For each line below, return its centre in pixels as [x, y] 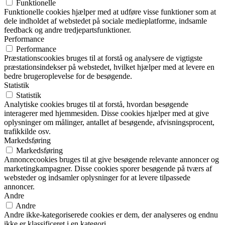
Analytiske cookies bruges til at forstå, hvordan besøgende [96, 104]
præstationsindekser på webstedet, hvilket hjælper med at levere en [109, 67]
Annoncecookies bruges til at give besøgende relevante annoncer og [111, 159]
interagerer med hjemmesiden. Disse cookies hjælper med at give [106, 113]
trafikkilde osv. [27, 131]
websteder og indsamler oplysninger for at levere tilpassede [97, 177]
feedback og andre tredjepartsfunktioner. [68, 30]
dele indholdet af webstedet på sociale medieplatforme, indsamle [105, 21]
